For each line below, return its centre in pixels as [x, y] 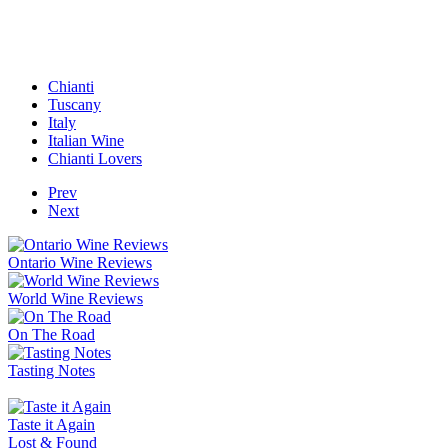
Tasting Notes [51, 370]
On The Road [51, 334]
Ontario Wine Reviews [80, 262]
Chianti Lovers [95, 158]
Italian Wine [86, 140]
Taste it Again [51, 424]
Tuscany [74, 104]
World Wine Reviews [75, 298]
